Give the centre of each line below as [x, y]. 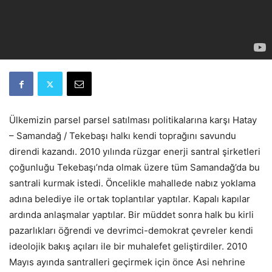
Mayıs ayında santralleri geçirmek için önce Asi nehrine [127, 262]
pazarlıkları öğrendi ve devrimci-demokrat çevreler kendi [131, 230]
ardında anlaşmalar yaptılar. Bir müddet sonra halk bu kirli [131, 215]
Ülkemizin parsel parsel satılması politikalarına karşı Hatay [133, 120]
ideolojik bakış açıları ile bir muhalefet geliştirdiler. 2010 [128, 246]
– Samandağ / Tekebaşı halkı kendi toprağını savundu [123, 136]
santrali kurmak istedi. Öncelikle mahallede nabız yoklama [132, 183]
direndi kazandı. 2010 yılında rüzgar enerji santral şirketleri [135, 151]
